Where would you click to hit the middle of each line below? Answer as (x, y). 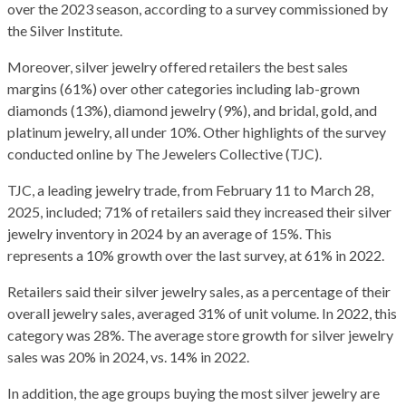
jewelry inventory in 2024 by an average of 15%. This (169, 234)
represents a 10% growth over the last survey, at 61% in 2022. (196, 256)
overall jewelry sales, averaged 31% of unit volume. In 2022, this (202, 314)
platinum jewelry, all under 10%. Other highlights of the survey (197, 132)
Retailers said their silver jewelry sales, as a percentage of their (199, 292)
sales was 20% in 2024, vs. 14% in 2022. (128, 357)
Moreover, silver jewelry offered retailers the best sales (178, 67)
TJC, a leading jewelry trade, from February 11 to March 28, (190, 190)
